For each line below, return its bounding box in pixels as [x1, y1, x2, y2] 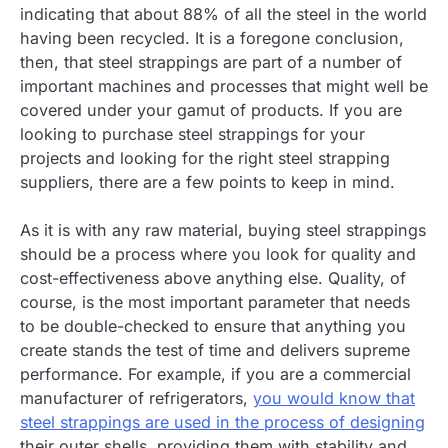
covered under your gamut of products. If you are [20, 99, 402, 120]
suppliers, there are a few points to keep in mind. [20, 171, 395, 192]
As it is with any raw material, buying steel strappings [20, 219, 426, 240]
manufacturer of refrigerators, [20, 387, 253, 408]
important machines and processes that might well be [20, 75, 428, 96]
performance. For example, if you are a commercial [20, 363, 411, 384]
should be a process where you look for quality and [20, 243, 416, 264]
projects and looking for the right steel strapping [20, 147, 390, 168]
